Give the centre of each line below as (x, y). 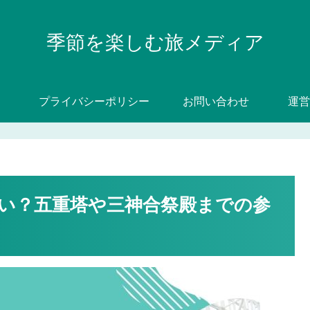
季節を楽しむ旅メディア (155, 42)
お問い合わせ (216, 101)
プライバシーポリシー (94, 101)
